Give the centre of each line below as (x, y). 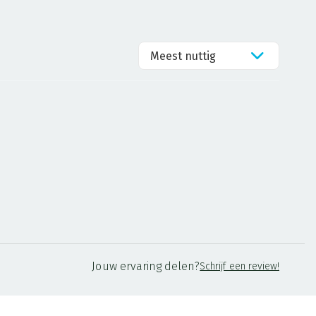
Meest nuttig (183, 56)
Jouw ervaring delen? (146, 266)
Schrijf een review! (239, 266)
